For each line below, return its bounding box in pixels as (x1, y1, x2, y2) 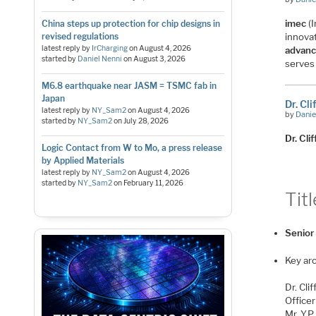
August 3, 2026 (133, 54, 186, 63)
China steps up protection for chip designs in (41, 18, 220, 29)
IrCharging (91, 43, 128, 53)
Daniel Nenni (77, 54, 122, 63)
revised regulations (41, 30, 119, 42)
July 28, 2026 (123, 116, 169, 126)
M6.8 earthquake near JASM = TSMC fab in (41, 80, 217, 91)
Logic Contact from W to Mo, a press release (41, 142, 222, 153)
